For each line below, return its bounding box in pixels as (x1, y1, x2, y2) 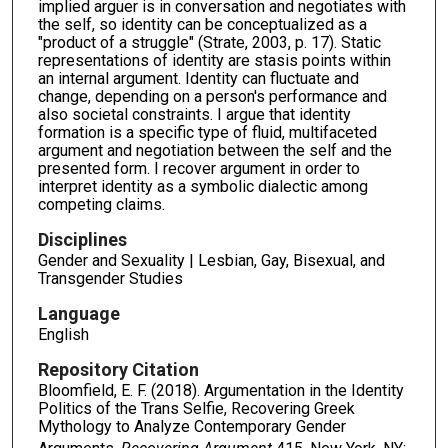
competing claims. (37, 194, 165, 214)
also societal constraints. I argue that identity (37, 104, 351, 124)
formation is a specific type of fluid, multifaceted (37, 122, 377, 142)
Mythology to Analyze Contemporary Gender (37, 416, 346, 436)
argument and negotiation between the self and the (37, 140, 392, 160)
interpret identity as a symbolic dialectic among (37, 176, 368, 196)
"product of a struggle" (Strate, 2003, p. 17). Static (37, 32, 381, 52)
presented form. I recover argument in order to (37, 158, 360, 178)
